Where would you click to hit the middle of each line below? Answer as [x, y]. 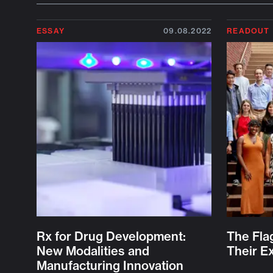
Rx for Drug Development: [111, 236]
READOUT [248, 31]
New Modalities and [93, 251]
